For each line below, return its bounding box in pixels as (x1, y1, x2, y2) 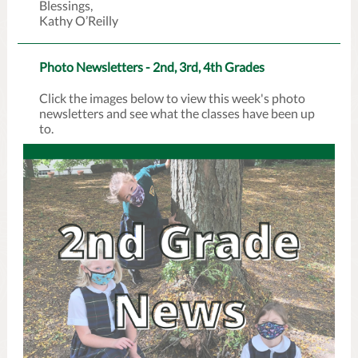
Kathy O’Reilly (39, 13, 118, 28)
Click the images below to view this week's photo (39, 90, 305, 105)
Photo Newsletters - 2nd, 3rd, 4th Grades (39, 59, 265, 74)
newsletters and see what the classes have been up (39, 105, 315, 121)
